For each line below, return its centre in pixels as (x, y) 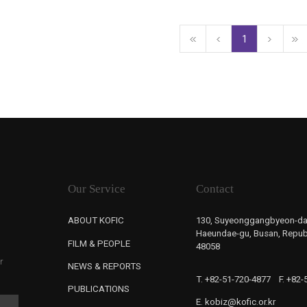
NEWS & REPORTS (105, 266)
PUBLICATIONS (99, 289)
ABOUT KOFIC (96, 221)
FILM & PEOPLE (99, 243)
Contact (215, 188)
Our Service (97, 188)
